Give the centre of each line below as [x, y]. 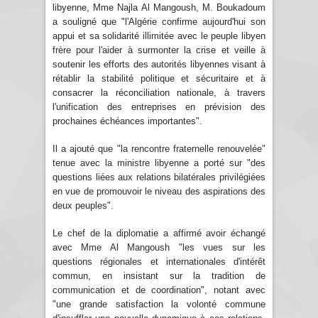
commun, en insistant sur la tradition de [159, 275]
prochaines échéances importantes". [127, 121]
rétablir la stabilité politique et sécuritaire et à [159, 78]
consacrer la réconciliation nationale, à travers [159, 92]
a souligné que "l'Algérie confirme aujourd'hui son [159, 21]
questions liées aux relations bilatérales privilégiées [159, 177]
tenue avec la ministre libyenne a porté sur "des [159, 163]
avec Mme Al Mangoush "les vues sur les [159, 247]
